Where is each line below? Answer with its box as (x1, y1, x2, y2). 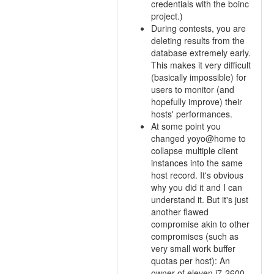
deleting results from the (151, 34, 245, 46)
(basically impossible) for (151, 71, 246, 83)
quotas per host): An (151, 254, 230, 267)
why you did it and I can (151, 181, 242, 193)
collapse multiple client (151, 144, 238, 157)
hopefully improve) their (151, 95, 242, 108)
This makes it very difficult (151, 59, 251, 71)
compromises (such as (151, 230, 239, 242)
